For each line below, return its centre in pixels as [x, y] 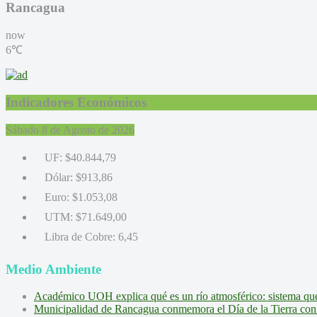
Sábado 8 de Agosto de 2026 [70, 129]
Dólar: [59, 177]
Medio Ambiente [53, 269]
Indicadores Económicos [76, 102]
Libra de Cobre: [80, 236]
